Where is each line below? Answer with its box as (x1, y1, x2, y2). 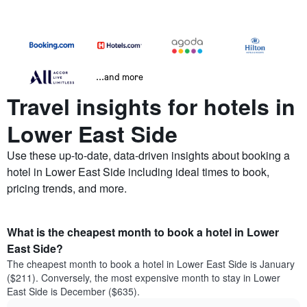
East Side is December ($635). (7, 284, 140, 299)
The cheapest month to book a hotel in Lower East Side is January (7, 257, 295, 271)
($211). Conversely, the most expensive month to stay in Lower (7, 271, 280, 285)
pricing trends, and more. (7, 180, 127, 197)
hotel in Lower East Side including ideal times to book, (7, 164, 269, 180)
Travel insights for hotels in (7, 90, 295, 123)
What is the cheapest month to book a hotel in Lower (7, 224, 279, 241)
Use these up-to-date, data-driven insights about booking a (7, 147, 290, 164)
